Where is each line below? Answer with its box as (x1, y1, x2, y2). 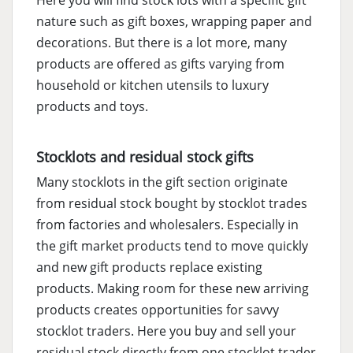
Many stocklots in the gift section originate (36, 173, 288, 191)
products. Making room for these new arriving (36, 280, 309, 298)
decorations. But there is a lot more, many (36, 34, 287, 52)
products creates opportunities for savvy (36, 301, 279, 319)
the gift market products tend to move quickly (36, 237, 308, 255)
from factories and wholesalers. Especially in (36, 216, 299, 234)
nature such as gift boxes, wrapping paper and (36, 13, 312, 31)
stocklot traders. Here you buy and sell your (36, 322, 296, 340)
